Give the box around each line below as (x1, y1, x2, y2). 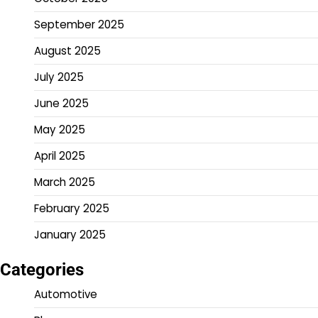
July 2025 (34, 69, 84, 84)
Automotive (34, 286, 97, 302)
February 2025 (34, 200, 109, 216)
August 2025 (34, 43, 101, 58)
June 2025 (34, 95, 89, 111)
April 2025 (34, 148, 85, 163)
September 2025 (34, 16, 124, 32)
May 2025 (34, 121, 85, 137)
